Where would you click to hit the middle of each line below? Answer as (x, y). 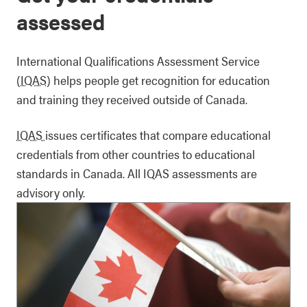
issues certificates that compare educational (158, 135)
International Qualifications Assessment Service (138, 61)
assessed (61, 21)
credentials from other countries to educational (136, 154)
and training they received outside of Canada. (132, 99)
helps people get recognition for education (160, 80)
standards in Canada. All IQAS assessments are (137, 173)
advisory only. (51, 192)
